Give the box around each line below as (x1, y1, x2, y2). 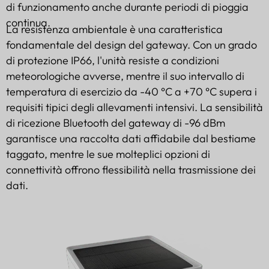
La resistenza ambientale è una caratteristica (6, 22, 223, 37)
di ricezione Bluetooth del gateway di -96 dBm (6, 116, 225, 130)
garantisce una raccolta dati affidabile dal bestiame (6, 131, 256, 146)
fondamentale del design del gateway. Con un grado (6, 38, 257, 52)
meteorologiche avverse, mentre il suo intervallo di (6, 69, 244, 83)
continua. (6, 16, 50, 30)
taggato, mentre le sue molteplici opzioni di (6, 147, 210, 162)
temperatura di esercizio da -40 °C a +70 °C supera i (6, 85, 257, 99)
